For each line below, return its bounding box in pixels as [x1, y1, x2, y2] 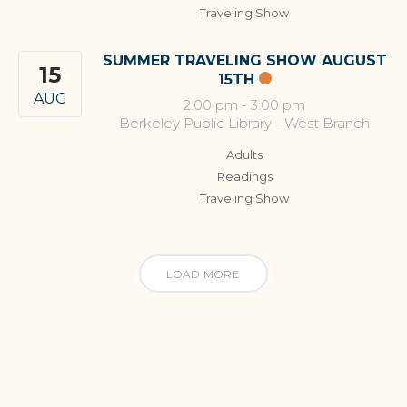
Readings [216, 168, 273, 184]
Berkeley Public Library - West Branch [119, 114, 370, 132]
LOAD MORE [166, 266, 241, 281]
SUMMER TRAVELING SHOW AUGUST [102, 51, 387, 69]
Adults [226, 146, 263, 162]
